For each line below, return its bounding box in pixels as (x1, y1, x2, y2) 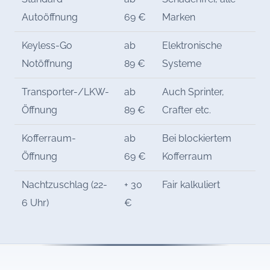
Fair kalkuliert (162, 178, 221, 190)
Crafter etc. (162, 104, 212, 116)
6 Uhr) (22, 196, 49, 209)
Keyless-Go (22, 39, 73, 51)
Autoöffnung (22, 11, 78, 23)
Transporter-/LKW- (22, 86, 110, 98)
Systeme (162, 57, 202, 69)
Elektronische (162, 39, 222, 51)
